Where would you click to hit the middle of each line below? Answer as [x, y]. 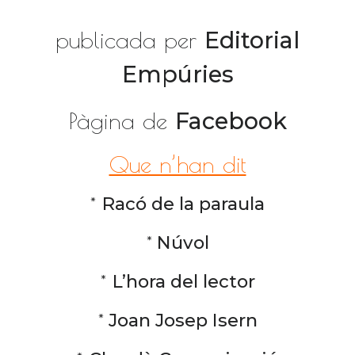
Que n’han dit [177, 164]
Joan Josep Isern [180, 320]
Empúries [177, 74]
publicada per [130, 40]
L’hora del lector [183, 281]
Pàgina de [122, 120]
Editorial [252, 40]
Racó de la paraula [183, 204]
